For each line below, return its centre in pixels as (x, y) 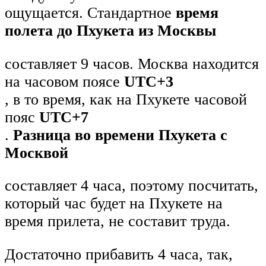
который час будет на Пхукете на (114, 204)
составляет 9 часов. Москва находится (132, 64)
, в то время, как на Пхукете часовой (126, 99)
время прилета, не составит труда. (118, 221)
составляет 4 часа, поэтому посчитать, (132, 186)
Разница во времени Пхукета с (120, 135)
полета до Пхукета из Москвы (110, 31)
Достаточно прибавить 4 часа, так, (119, 254)
